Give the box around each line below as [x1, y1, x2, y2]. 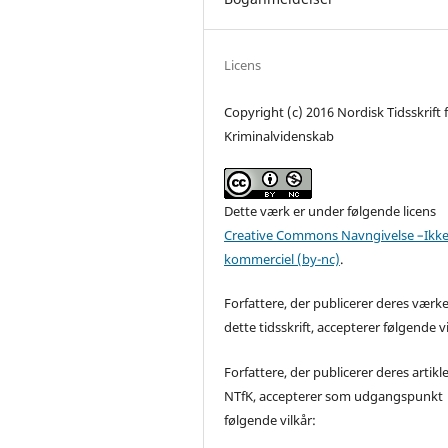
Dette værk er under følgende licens [224, 202, 437, 221]
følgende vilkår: [224, 410, 317, 429]
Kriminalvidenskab [224, 127, 335, 146]
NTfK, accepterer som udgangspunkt [224, 386, 444, 405]
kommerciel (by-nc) [224, 250, 341, 269]
